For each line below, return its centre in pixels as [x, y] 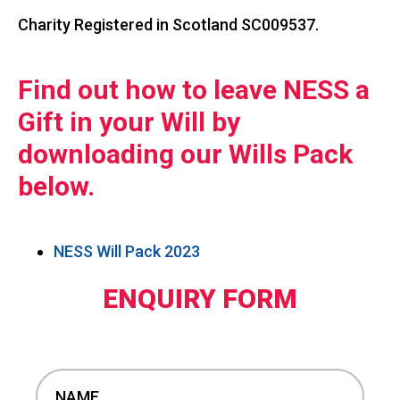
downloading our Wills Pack [185, 154]
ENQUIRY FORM [200, 299]
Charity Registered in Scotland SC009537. [168, 25]
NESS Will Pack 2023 [127, 252]
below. [56, 187]
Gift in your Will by [129, 122]
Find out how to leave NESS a [194, 90]
